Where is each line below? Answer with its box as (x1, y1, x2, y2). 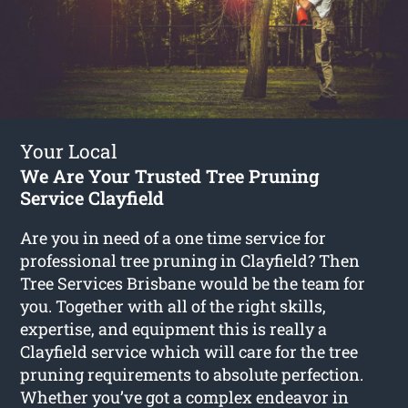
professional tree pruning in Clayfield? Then (20, 249, 361, 271)
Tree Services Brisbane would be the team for (20, 271, 366, 294)
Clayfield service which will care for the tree (20, 340, 359, 362)
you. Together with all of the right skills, (20, 294, 327, 317)
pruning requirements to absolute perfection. (20, 362, 364, 385)
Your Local (20, 138, 118, 164)
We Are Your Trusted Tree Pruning (20, 163, 321, 188)
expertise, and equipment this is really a (20, 317, 328, 340)
